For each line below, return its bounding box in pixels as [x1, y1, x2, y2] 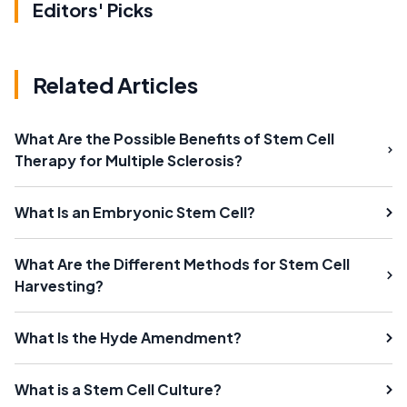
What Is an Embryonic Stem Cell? [15, 203, 255, 222]
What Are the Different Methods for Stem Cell [15, 254, 350, 273]
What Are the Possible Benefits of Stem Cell [15, 129, 334, 148]
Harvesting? [15, 276, 104, 295]
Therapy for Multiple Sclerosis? [15, 151, 243, 170]
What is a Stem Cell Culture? [15, 380, 222, 399]
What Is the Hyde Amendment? [15, 328, 242, 347]
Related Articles [33, 71, 198, 98]
